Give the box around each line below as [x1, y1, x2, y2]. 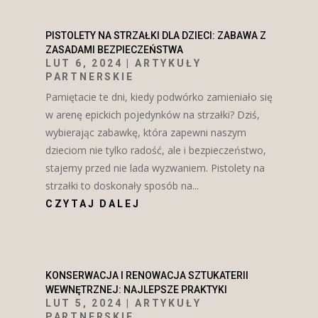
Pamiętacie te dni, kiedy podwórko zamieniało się [45, 90, 273, 104]
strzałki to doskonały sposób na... [45, 179, 199, 193]
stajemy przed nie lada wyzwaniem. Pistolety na [45, 161, 265, 175]
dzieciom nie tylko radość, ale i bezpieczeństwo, [45, 143, 266, 158]
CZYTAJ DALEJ [45, 198, 141, 210]
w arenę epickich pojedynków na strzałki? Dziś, [45, 108, 260, 122]
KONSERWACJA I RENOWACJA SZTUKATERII [45, 270, 248, 282]
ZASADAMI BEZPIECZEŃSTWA [45, 44, 183, 56]
